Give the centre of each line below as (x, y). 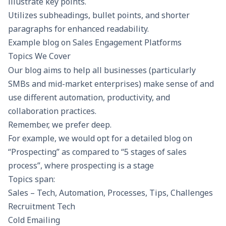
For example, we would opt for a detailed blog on (100, 138)
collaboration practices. (52, 111)
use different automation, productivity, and (89, 98)
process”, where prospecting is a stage (82, 166)
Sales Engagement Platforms (127, 43)
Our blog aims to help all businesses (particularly (102, 70)
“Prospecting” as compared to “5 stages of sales (97, 152)
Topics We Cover (39, 56)
